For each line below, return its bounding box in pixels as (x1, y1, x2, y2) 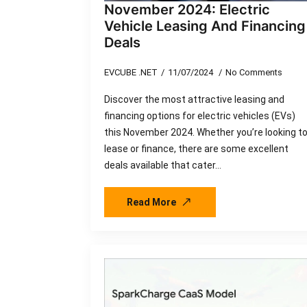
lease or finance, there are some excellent (104, 143, 288, 155)
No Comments (225, 67, 282, 78)
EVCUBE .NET (104, 67, 158, 78)
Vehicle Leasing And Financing (104, 18, 306, 35)
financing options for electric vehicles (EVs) (104, 110, 295, 122)
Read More (127, 197, 176, 208)
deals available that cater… (104, 160, 221, 171)
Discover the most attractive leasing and (104, 94, 284, 106)
